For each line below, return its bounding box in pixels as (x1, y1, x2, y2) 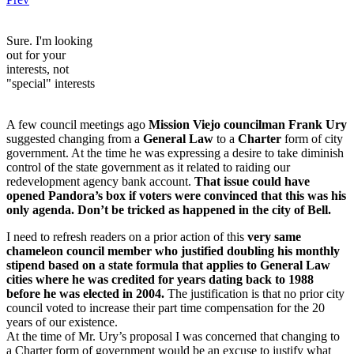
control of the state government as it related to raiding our (6, 160, 290, 175)
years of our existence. (6, 315, 118, 330)
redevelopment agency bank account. (6, 175, 191, 189)
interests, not (6, 62, 69, 77)
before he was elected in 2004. (6, 287, 168, 301)
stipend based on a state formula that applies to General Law (6, 258, 330, 273)
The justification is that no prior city (168, 287, 345, 301)
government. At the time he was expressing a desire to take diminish (6, 146, 344, 160)
